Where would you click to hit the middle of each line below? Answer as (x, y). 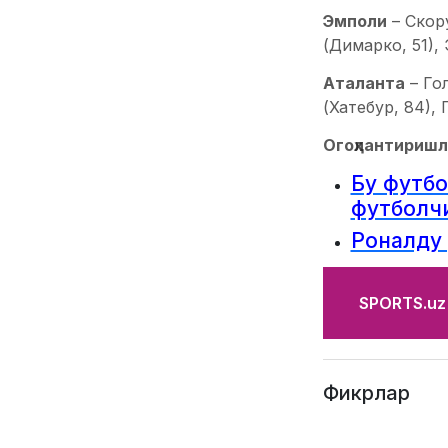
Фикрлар (366, 392)
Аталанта (363, 82)
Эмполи (354, 20)
